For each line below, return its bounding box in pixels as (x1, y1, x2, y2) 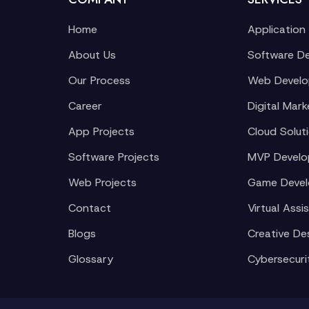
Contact (68, 201, 111, 215)
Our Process (68, 73, 130, 88)
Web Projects (68, 175, 137, 190)
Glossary (68, 252, 113, 266)
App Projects (68, 124, 134, 139)
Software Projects (68, 150, 159, 164)
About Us (68, 48, 116, 62)
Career (68, 99, 102, 113)
